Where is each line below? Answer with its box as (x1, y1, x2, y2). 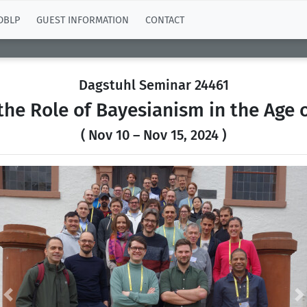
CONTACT (145, 14, 184, 26)
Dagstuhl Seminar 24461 (78, 77, 229, 93)
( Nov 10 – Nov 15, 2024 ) (81, 127, 226, 143)
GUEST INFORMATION (36, 14, 129, 26)
